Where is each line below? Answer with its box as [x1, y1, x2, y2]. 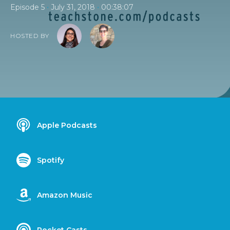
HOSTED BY [10, 32, 49, 40]
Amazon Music [37, 190, 92, 200]
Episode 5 [10, 3, 45, 12]
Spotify [37, 156, 64, 165]
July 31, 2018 [51, 3, 95, 12]
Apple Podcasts [37, 121, 97, 130]
